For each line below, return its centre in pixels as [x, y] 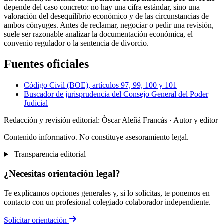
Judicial [36, 103]
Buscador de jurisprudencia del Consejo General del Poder [116, 94]
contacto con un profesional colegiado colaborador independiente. [107, 202]
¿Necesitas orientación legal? [62, 174]
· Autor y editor [194, 120]
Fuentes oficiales [46, 64]
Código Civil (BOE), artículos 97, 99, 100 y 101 [100, 85]
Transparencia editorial [49, 154]
